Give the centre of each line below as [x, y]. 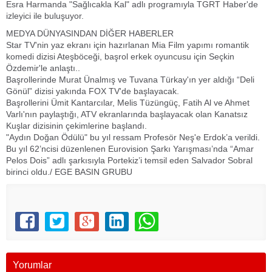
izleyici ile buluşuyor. [45, 16]
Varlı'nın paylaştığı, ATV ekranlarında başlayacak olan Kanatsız [127, 114]
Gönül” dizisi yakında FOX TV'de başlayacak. [93, 91]
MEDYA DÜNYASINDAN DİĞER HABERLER [90, 33]
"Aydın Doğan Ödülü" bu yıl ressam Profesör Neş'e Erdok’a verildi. [133, 137]
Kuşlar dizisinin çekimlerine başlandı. [76, 126]
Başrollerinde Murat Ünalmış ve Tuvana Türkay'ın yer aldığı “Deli [130, 80]
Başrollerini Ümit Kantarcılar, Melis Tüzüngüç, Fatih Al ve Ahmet [128, 103]
